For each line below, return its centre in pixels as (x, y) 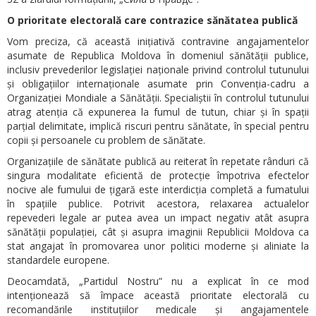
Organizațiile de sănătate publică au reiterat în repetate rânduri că (158, 161)
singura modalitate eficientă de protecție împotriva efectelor (158, 175)
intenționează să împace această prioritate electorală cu (158, 295)
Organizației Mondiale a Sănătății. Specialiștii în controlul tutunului (158, 97)
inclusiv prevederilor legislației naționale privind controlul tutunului (158, 69)
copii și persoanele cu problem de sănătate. (106, 140)
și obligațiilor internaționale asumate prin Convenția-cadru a (158, 83)
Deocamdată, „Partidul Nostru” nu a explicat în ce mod (158, 281)
